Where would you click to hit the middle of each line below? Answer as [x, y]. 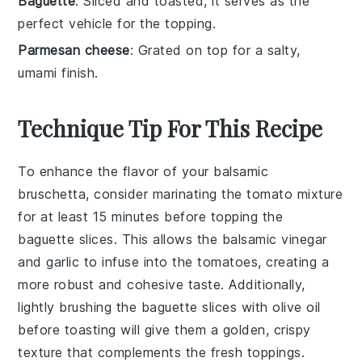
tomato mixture [295, 194]
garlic [63, 261]
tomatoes [228, 261]
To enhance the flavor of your [116, 171]
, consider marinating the [166, 194]
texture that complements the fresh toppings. [162, 352]
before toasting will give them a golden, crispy [164, 329]
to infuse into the [139, 261]
